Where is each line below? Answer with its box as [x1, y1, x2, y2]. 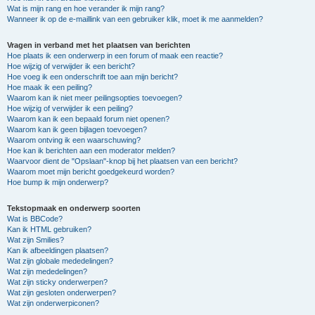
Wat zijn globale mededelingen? [7, 257, 113, 265]
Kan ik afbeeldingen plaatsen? [7, 246, 108, 255]
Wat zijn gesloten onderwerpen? [7, 288, 116, 297]
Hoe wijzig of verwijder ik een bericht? [7, 62, 135, 70]
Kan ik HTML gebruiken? [7, 225, 91, 233]
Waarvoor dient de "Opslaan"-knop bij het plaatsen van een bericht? [7, 157, 238, 165]
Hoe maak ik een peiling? [7, 83, 92, 91]
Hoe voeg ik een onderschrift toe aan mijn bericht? [7, 72, 178, 81]
